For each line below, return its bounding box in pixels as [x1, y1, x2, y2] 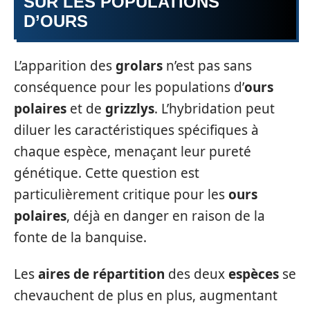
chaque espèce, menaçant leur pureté [14, 142, 251, 161]
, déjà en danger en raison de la [66, 206, 265, 225]
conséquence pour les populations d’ [14, 77, 244, 96]
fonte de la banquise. [14, 228, 147, 246]
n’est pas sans [163, 56, 252, 75]
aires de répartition [38, 265, 165, 283]
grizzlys [105, 99, 154, 118]
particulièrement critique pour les [14, 185, 228, 203]
